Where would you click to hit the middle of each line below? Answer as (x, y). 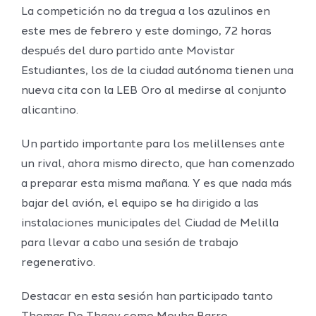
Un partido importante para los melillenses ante (153, 145)
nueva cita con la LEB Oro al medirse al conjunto (153, 91)
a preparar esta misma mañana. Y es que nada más (156, 184)
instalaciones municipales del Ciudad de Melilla (150, 224)
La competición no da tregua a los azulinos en (145, 12)
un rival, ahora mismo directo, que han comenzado (158, 165)
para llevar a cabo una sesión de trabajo (129, 244)
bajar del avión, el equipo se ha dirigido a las (140, 204)
